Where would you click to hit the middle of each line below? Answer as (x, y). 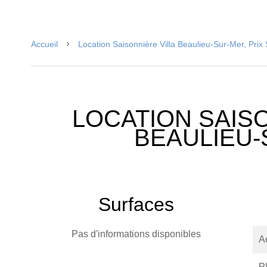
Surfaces (136, 204)
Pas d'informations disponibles (136, 234)
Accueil (44, 44)
